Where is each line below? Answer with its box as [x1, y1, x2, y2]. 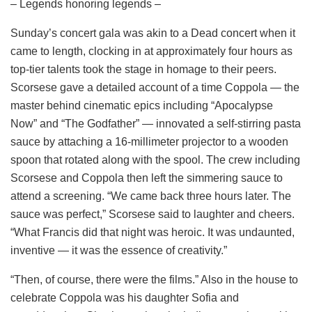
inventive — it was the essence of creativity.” [10, 244, 227, 256]
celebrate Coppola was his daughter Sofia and [10, 291, 239, 304]
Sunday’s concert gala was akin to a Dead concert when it [10, 26, 295, 39]
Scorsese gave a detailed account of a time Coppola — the [10, 81, 299, 93]
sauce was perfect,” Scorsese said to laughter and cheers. [10, 208, 295, 220]
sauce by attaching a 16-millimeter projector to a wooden [10, 135, 288, 148]
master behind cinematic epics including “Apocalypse [10, 99, 273, 111]
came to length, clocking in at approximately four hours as [10, 45, 292, 57]
